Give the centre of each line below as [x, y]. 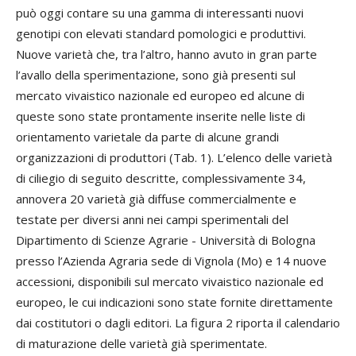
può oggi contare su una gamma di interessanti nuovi [160, 13]
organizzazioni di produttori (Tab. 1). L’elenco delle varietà [174, 157]
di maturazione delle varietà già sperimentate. [141, 343]
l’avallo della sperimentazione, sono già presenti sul [156, 75]
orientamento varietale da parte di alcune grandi [147, 137]
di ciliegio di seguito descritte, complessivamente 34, [161, 178]
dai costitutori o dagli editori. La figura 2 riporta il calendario [178, 323]
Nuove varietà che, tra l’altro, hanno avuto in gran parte [166, 54]
